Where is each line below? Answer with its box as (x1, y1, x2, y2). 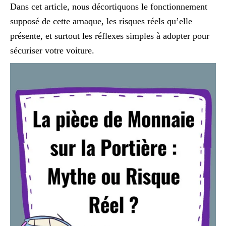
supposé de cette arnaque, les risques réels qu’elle (10, 16, 192, 26)
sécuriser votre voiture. (10, 45, 94, 55)
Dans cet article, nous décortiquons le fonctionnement (10, 2, 207, 12)
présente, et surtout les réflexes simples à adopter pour (10, 31, 209, 41)
